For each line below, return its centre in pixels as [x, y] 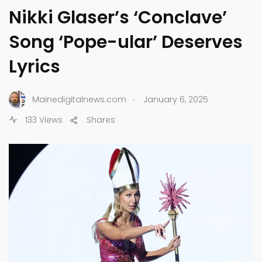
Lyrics [35, 67]
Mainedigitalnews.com [79, 99]
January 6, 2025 [176, 99]
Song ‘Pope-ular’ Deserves [126, 42]
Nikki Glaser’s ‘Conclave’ [118, 18]
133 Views [43, 120]
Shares [101, 120]
